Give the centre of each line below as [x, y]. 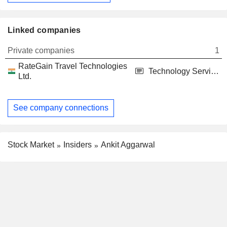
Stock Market [31, 144]
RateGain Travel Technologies [73, 66]
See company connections [61, 108]
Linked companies [44, 30]
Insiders [78, 144]
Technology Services [215, 71]
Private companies [41, 50]
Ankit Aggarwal [128, 144]
